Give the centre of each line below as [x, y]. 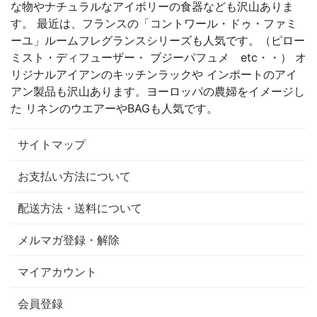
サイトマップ [52, 145]
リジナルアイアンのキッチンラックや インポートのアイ [154, 75]
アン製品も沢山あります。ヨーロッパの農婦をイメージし [158, 92]
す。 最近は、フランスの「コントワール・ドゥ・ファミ [154, 24]
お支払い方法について [74, 177]
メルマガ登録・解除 [69, 240]
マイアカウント [57, 272]
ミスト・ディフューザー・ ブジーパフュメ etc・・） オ [158, 58]
